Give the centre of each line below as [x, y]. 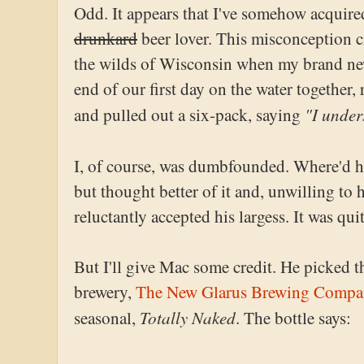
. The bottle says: [293, 317]
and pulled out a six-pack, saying [189, 114]
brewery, [105, 291]
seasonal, [107, 317]
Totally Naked [188, 317]
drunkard [106, 38]
